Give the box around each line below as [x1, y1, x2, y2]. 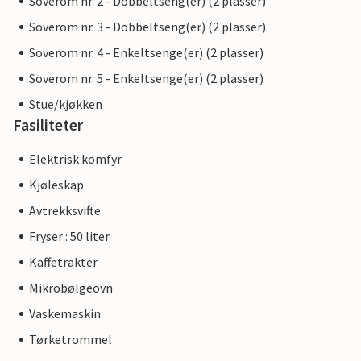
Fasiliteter [13, 114, 83, 135]
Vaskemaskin [29, 305, 101, 322]
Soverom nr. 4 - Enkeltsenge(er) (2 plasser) [29, 44, 263, 61]
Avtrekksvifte [29, 202, 101, 219]
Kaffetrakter [29, 254, 98, 271]
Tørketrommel [29, 331, 112, 348]
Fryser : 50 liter [29, 228, 110, 245]
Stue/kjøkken [29, 96, 102, 113]
